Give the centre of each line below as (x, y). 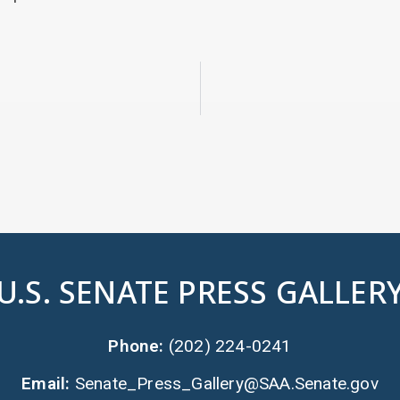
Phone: (138, 346)
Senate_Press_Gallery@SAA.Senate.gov (226, 383)
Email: (48, 383)
